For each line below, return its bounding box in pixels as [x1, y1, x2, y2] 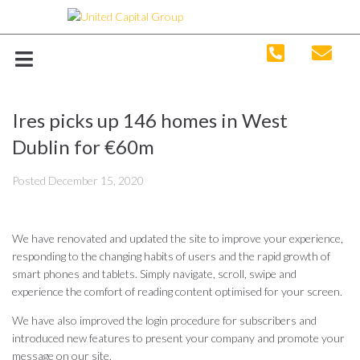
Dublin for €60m [12, 135, 154, 158]
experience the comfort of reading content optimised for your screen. [12, 284, 342, 298]
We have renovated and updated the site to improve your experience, [12, 231, 343, 245]
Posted [12, 174, 48, 187]
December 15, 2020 [48, 174, 144, 187]
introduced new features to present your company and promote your [12, 331, 345, 345]
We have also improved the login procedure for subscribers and [12, 313, 317, 327]
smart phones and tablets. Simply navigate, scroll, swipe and [12, 267, 297, 280]
